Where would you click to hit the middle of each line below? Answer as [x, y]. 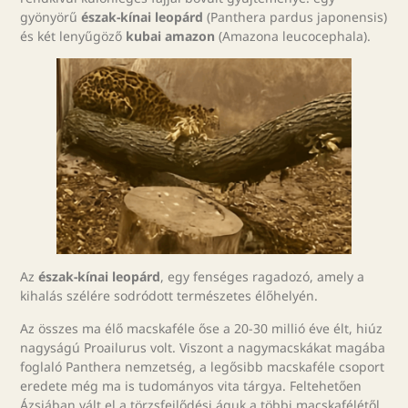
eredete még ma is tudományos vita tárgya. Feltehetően [191, 385]
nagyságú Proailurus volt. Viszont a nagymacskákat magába [203, 347]
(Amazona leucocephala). [293, 36]
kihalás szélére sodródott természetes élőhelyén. [169, 296]
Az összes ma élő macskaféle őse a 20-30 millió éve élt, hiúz [202, 328]
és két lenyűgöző [73, 36]
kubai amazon [171, 36]
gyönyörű [51, 16]
